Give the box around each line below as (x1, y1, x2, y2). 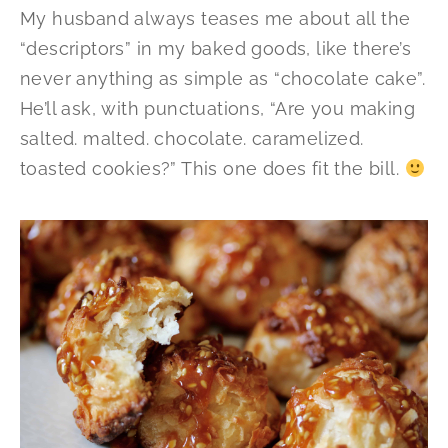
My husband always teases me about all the (20, 8, 411, 30)
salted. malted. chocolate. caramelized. (20, 128, 364, 150)
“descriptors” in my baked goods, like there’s (20, 38, 411, 60)
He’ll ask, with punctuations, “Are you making (20, 98, 415, 120)
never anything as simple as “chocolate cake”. (20, 68, 425, 90)
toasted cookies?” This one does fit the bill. (20, 158, 405, 180)
